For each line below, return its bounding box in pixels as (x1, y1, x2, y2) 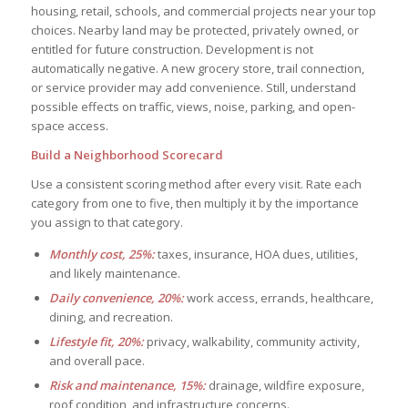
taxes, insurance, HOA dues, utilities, (157, 245, 358, 262)
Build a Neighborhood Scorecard (30, 146, 223, 163)
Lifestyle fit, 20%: (48, 332, 144, 350)
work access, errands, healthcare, (183, 289, 373, 306)
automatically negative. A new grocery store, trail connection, (30, 59, 364, 76)
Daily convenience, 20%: (48, 289, 184, 306)
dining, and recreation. (48, 308, 173, 325)
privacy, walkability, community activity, (143, 332, 360, 350)
